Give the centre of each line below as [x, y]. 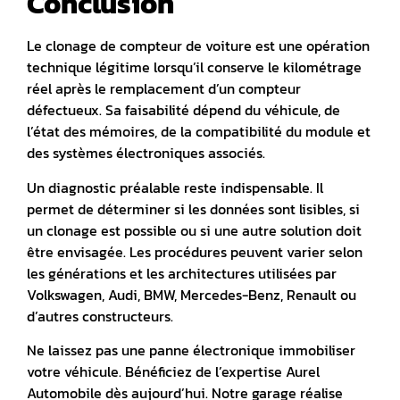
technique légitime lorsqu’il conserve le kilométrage [194, 67]
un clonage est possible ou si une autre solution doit [194, 230]
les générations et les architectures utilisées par [182, 273]
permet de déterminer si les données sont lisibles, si [193, 208]
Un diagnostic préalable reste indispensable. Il [175, 187]
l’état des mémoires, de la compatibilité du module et [199, 132]
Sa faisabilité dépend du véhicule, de [223, 110]
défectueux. [66, 110]
